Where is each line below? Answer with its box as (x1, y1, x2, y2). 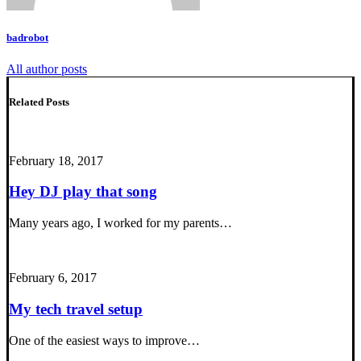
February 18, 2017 (9, 153, 103, 168)
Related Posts (9, 95, 69, 108)
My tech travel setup (9, 300, 143, 317)
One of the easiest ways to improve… (9, 333, 200, 347)
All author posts (6, 62, 87, 77)
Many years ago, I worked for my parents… (9, 216, 232, 230)
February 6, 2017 (9, 271, 97, 285)
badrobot (6, 31, 48, 44)
